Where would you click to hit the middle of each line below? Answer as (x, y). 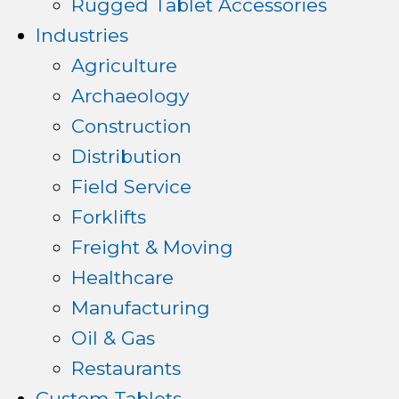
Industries (82, 35)
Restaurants (126, 368)
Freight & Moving (152, 247)
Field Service (131, 187)
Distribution (126, 156)
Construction (131, 126)
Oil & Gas (113, 338)
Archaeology (130, 96)
